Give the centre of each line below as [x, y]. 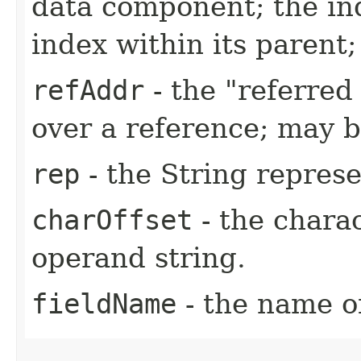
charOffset [112, 220]
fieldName [104, 303]
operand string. [139, 257]
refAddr [88, 90]
